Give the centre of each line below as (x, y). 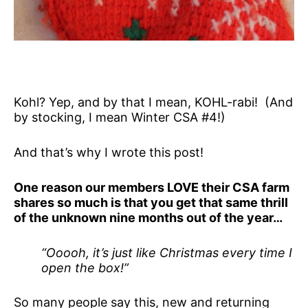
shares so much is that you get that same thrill (151, 202)
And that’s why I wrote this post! (109, 153)
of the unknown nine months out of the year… (148, 217)
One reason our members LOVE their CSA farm (152, 187)
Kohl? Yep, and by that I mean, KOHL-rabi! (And (153, 102)
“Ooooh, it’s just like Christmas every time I (167, 252)
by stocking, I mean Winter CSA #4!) (120, 118)
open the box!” (85, 267)
